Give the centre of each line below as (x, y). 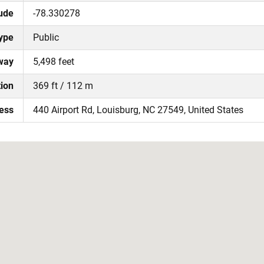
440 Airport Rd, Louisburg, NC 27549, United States (138, 110)
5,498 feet (54, 62)
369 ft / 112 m (63, 86)
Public (46, 38)
